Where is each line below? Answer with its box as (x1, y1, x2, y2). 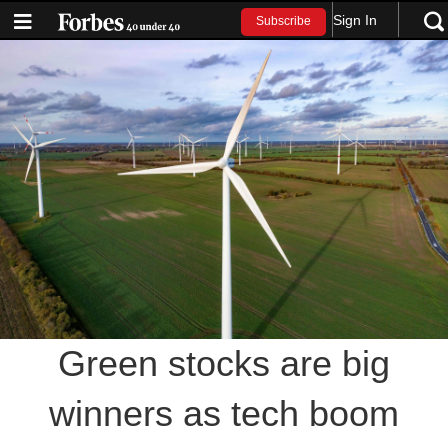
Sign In (333, 11, 378, 28)
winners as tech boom (49, 392, 399, 434)
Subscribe (256, 14, 312, 29)
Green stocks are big (58, 342, 390, 384)
